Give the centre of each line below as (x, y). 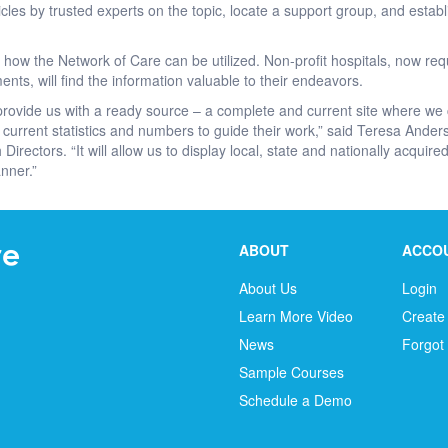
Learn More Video (296, 316)
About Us (268, 288)
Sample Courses (291, 372)
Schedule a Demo (295, 400)
